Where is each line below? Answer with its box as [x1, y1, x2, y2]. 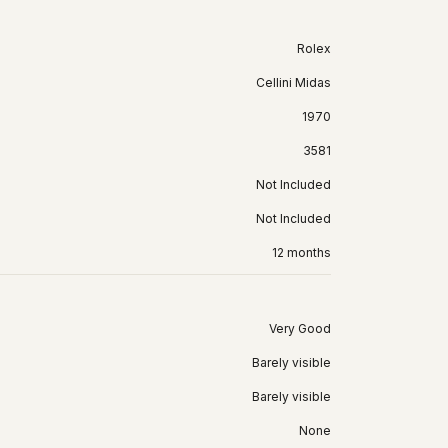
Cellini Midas [256, 74, 331, 90]
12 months [272, 244, 331, 260]
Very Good [269, 320, 331, 336]
